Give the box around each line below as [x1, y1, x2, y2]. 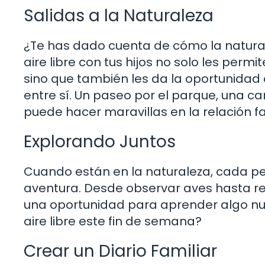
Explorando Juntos [24, 130, 176, 153]
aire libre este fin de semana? [24, 212, 202, 230]
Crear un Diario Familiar [24, 239, 217, 263]
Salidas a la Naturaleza [24, 4, 214, 27]
